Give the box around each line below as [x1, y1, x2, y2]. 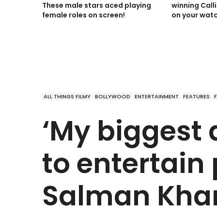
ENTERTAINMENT [135, 93, 179, 101]
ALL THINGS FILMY [44, 93, 91, 101]
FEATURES [183, 93, 210, 101]
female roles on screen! [42, 10, 125, 20]
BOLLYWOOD [95, 93, 130, 101]
